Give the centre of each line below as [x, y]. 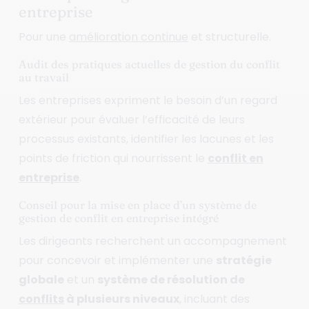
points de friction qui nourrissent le [113, 158]
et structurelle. [229, 37]
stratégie [243, 260]
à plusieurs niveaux [121, 299]
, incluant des [214, 299]
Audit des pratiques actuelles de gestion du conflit [149, 64]
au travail [43, 77]
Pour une [43, 37]
